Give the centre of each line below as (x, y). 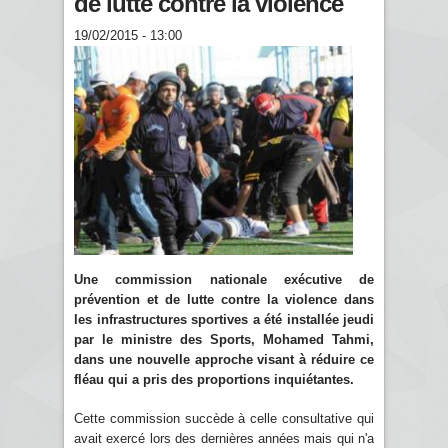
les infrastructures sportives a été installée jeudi (224, 319)
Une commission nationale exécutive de (224, 279)
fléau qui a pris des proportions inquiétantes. (216, 379)
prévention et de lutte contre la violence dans (224, 299)
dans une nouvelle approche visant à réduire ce (224, 359)
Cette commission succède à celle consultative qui (224, 418)
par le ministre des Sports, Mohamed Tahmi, (224, 339)
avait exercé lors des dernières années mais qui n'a (224, 438)
